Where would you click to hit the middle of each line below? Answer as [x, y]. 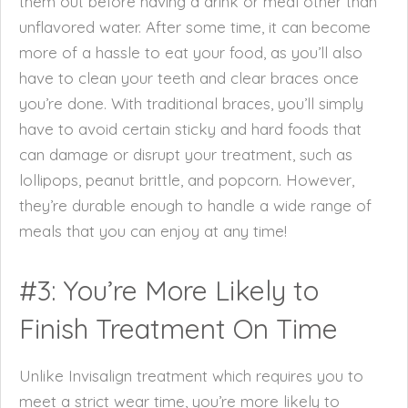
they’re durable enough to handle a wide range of [195, 205]
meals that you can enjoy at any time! [153, 231]
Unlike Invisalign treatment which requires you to [191, 376]
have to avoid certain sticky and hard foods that [190, 129]
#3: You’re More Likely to [169, 291]
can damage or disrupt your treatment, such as [186, 154]
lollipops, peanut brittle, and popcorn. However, [187, 180]
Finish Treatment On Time [178, 329]
